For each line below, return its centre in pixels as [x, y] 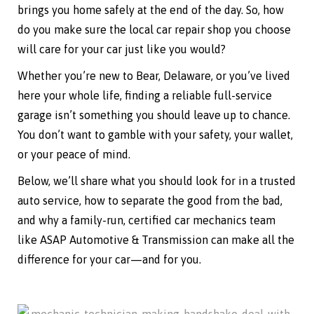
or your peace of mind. [74, 155]
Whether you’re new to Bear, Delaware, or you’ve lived [154, 76]
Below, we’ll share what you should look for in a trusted [157, 181]
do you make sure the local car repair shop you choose [154, 30]
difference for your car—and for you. [109, 260]
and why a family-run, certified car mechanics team [146, 220]
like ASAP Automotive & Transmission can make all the [156, 240]
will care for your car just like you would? [122, 49]
